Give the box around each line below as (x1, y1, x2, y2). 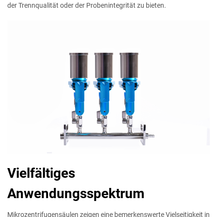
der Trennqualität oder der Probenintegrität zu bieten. (7, 1, 166, 10)
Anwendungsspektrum (7, 186, 144, 202)
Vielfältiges (7, 165, 75, 182)
